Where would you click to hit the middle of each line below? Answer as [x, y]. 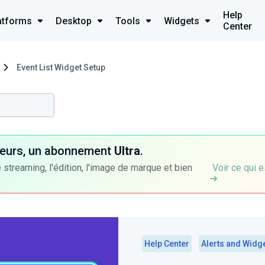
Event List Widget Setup [61, 67]
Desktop [74, 21]
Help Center [167, 244]
